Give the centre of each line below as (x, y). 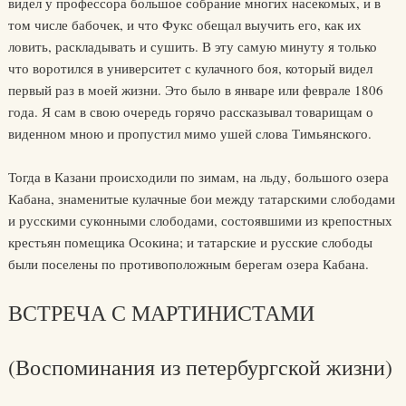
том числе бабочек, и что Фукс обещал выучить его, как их (184, 24)
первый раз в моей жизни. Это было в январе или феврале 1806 (195, 90)
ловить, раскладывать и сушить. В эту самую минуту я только (192, 46)
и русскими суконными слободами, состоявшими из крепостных (200, 220)
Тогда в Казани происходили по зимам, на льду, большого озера (198, 177)
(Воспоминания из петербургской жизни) (200, 367)
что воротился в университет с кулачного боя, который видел (190, 68)
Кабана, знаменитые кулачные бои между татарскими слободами (201, 198)
